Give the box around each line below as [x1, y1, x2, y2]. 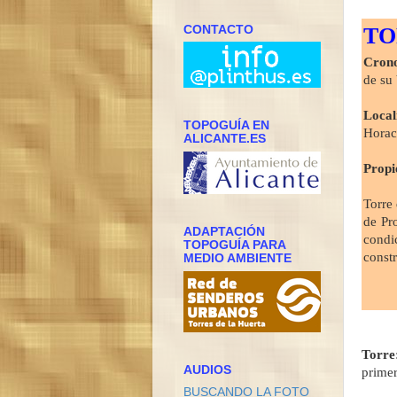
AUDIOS [183, 362, 231, 377]
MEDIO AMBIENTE [183, 252, 292, 265]
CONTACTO [183, 22, 253, 36]
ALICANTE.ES [183, 132, 266, 146]
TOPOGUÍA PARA [183, 238, 285, 252]
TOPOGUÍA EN [183, 119, 269, 133]
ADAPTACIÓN [183, 225, 265, 238]
